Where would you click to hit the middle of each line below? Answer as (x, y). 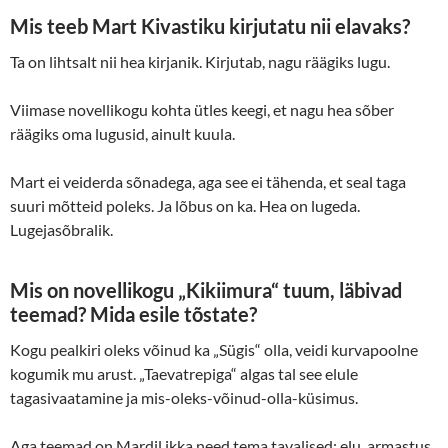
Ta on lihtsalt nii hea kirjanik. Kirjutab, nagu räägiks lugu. (200, 62)
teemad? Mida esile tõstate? (133, 314)
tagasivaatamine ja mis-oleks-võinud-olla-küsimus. (184, 398)
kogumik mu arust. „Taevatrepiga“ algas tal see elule (184, 374)
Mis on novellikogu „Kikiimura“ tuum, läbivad (206, 290)
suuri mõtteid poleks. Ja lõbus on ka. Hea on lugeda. (185, 206)
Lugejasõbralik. (61, 230)
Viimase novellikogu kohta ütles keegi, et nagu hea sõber (202, 110)
